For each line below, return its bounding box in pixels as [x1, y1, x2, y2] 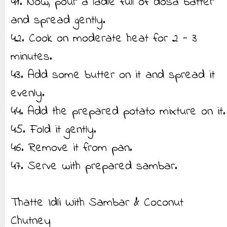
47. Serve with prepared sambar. [11, 158, 177, 175]
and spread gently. [11, 12, 105, 29]
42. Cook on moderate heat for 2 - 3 [11, 30, 197, 48]
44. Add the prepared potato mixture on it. [11, 103, 225, 121]
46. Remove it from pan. [11, 139, 132, 157]
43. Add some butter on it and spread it [11, 66, 215, 84]
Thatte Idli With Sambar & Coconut [11, 194, 183, 212]
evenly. [11, 85, 45, 102]
